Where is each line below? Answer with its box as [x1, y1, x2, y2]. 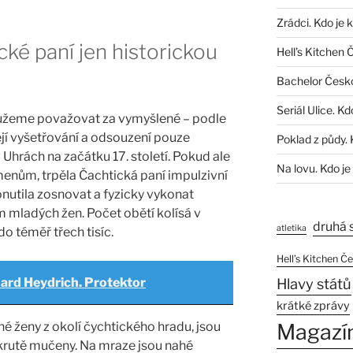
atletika [276, 223, 307, 234]
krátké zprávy [276, 299, 350, 314]
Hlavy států [276, 275, 351, 294]
